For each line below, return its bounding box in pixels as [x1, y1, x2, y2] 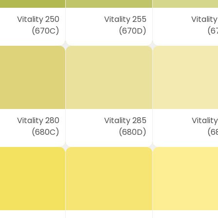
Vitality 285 [104, 115, 146, 126]
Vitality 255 [104, 14, 146, 25]
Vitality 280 [17, 115, 60, 126]
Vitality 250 [17, 14, 60, 25]
